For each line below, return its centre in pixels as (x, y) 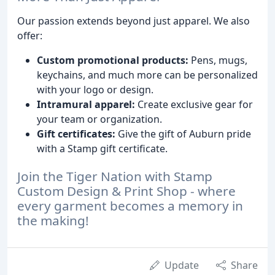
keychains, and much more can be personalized (147, 75)
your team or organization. (99, 119)
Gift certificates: (76, 134)
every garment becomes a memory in (130, 206)
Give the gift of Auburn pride (183, 134)
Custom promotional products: (113, 60)
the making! (53, 221)
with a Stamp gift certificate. (102, 149)
